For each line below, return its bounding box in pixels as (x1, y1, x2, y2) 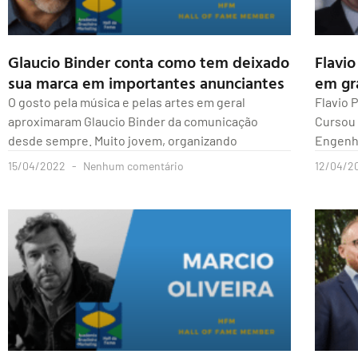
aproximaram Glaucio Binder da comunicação (8, 113, 258, 129)
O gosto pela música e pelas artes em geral (8, 94, 245, 110)
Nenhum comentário (81, 159, 184, 173)
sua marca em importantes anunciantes (8, 70, 284, 95)
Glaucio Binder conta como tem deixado (8, 50, 289, 74)
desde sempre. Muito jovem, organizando (8, 133, 237, 149)
